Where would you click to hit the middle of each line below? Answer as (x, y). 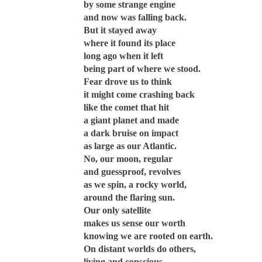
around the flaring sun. (129, 197)
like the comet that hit (126, 107)
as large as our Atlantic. (130, 146)
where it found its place (130, 43)
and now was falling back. (135, 17)
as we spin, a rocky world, (135, 185)
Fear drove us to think (128, 82)
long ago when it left (123, 56)
